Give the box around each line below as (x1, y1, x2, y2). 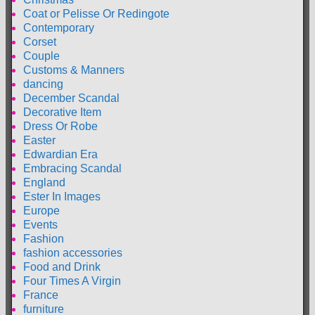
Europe (23, 204, 60, 217)
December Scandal (23, 91, 120, 104)
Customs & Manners (23, 63, 124, 76)
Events (23, 218, 58, 231)
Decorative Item (23, 105, 101, 118)
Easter (23, 134, 56, 146)
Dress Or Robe (23, 120, 98, 132)
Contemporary (23, 21, 94, 34)
